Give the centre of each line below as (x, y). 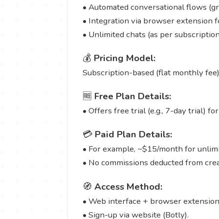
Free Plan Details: (133, 97)
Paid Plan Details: (133, 135)
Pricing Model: (125, 58)
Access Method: (128, 186)
